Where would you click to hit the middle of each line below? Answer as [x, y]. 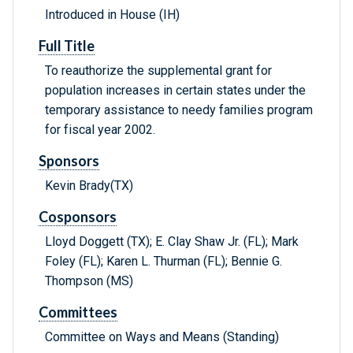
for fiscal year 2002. [100, 130]
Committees [78, 312]
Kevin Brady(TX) [89, 186]
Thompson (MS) [89, 281]
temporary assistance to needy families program [179, 110]
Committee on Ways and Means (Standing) [162, 337]
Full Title [67, 46]
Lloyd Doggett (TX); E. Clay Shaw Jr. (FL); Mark [172, 242]
